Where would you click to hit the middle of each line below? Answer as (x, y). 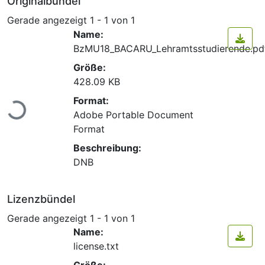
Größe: (90, 67)
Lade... (17, 103)
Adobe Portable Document (133, 114)
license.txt (96, 246)
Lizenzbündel (41, 199)
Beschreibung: (107, 148)
